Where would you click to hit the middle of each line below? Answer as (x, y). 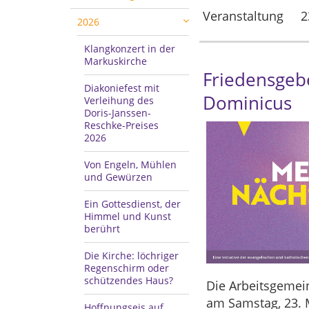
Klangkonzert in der (130, 49)
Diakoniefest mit (122, 88)
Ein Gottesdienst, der (132, 204)
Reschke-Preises (121, 125)
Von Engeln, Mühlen (130, 165)
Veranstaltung (243, 16)
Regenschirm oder (127, 268)
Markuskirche (116, 61)
